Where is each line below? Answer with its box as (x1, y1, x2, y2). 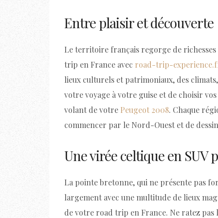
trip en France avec (64, 59, 135, 70)
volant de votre (64, 105, 120, 115)
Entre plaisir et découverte (64, 14, 214, 32)
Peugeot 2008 (120, 105, 169, 115)
